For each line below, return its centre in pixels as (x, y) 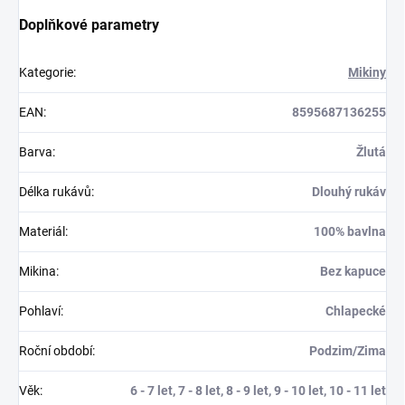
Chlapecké (356, 311)
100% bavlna (350, 231)
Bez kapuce (353, 271)
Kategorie (46, 72)
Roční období (56, 351)
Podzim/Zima (348, 351)
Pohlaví (40, 311)
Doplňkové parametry (89, 25)
